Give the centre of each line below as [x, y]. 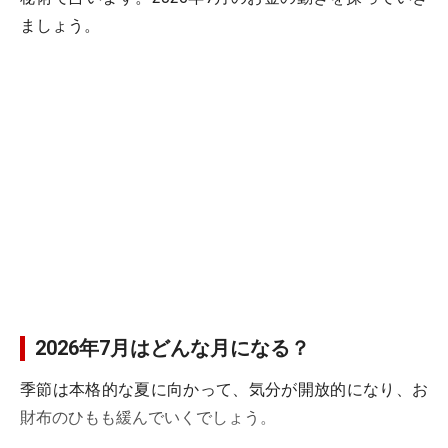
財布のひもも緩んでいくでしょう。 [148, 417]
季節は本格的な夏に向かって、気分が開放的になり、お [224, 389]
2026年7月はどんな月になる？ [172, 348]
